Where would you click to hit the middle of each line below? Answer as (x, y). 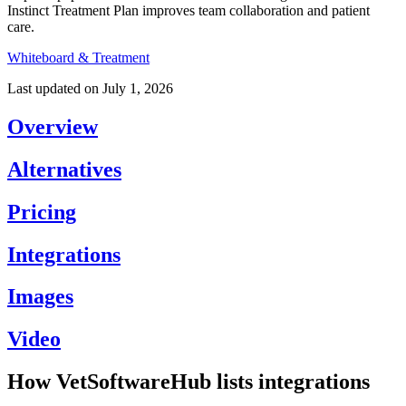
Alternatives (64, 169)
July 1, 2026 (138, 88)
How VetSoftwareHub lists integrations (188, 382)
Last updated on (53, 88)
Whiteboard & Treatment (78, 57)
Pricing (42, 212)
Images (40, 297)
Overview (53, 126)
